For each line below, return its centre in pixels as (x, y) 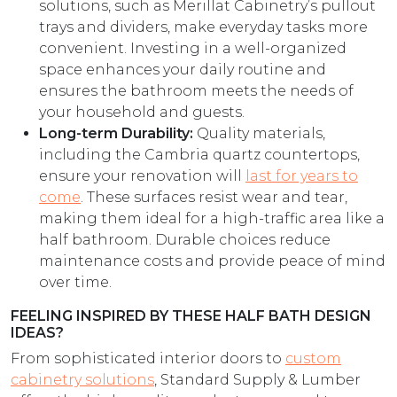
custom (313, 358)
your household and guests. (142, 112)
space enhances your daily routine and (183, 69)
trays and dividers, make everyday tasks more (203, 27)
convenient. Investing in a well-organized (193, 48)
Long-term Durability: (118, 133)
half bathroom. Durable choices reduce (185, 239)
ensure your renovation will (142, 175)
